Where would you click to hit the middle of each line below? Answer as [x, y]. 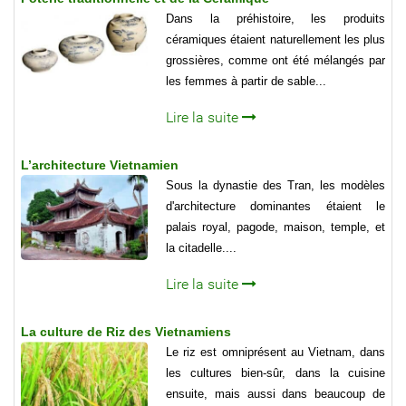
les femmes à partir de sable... [246, 82]
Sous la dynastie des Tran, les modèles [275, 186]
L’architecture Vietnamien [100, 165]
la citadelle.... [201, 248]
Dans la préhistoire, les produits [275, 19]
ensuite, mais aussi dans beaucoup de [275, 394]
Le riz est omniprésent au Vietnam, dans [275, 353]
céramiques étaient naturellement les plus [275, 40]
